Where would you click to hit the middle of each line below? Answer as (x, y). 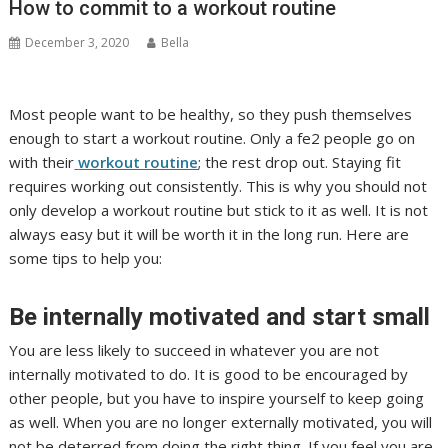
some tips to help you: (86, 257)
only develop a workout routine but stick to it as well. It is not (219, 209)
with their (42, 161)
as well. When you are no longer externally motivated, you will (221, 421)
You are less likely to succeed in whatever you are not (194, 349)
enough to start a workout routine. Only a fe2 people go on (212, 137)
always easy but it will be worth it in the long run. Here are (209, 233)
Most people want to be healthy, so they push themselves (211, 113)
